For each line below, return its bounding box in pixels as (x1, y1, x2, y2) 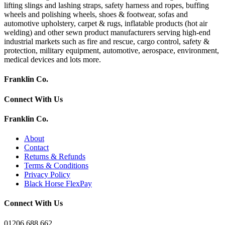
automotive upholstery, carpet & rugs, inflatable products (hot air (4, 19, 207, 28)
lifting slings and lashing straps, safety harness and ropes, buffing (4, 1, 209, 10)
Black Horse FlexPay (24, 179, 92, 188)
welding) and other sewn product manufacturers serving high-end (4, 28, 210, 37)
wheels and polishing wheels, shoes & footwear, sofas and (4, 10, 188, 19)
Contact (24, 143, 49, 152)
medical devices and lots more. (4, 55, 101, 64)
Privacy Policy (24, 170, 70, 179)
